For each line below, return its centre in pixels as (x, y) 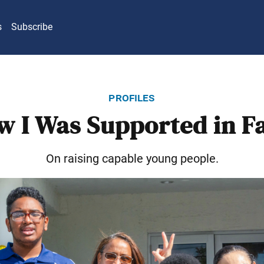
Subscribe (32, 27)
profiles (132, 97)
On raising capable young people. (132, 158)
